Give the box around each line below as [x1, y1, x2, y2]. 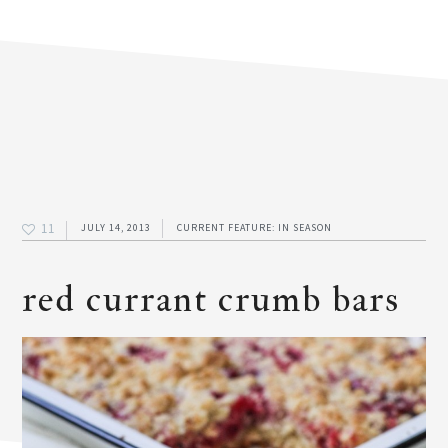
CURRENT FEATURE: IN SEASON [177, 220, 333, 234]
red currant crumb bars [22, 276, 401, 323]
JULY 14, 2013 [81, 220, 152, 234]
